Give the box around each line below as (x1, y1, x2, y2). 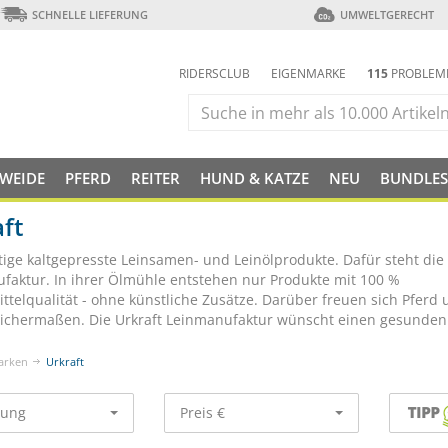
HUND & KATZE (200, 168, 309, 188)
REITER (131, 168, 180, 188)
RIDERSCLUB (179, 65, 250, 82)
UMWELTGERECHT (339, 7, 434, 22)
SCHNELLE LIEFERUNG (31, 7, 148, 22)
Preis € (180, 403, 225, 422)
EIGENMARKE (271, 65, 346, 82)
